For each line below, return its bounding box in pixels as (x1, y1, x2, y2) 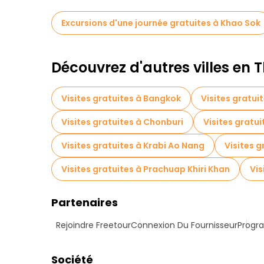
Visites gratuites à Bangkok (61, 93, 181, 104)
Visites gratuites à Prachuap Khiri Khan (61, 163, 230, 175)
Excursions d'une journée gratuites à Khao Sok (61, 17, 260, 29)
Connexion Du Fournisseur (131, 219, 237, 231)
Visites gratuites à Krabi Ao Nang (61, 140, 204, 151)
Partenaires (51, 195, 118, 210)
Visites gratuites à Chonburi (61, 116, 183, 128)
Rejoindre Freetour (56, 219, 131, 231)
